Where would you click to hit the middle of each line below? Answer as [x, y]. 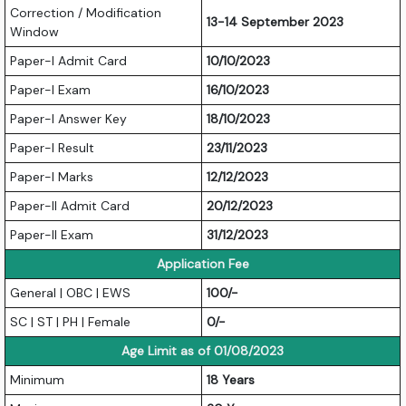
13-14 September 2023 [275, 22]
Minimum [38, 380]
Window [35, 32]
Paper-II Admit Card [70, 206]
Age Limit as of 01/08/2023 [203, 351]
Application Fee [203, 264]
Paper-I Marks [52, 177]
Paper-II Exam [52, 235]
